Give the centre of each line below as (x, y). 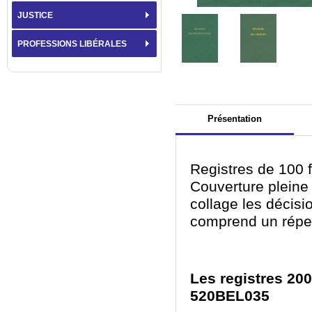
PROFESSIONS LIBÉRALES (72, 44)
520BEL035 (230, 296)
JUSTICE (35, 15)
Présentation (235, 119)
